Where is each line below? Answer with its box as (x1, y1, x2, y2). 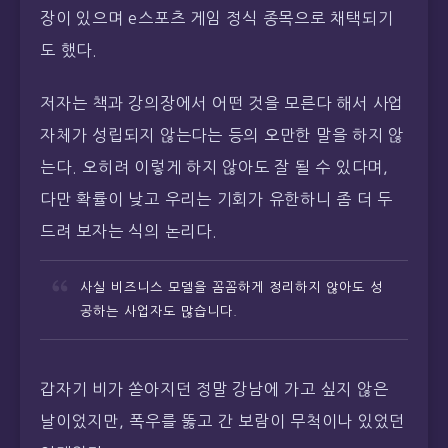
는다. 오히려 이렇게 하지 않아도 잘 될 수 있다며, (40, 158, 389, 175)
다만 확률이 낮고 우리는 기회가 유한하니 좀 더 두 (40, 190, 393, 207)
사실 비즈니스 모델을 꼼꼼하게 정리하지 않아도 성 (80, 280, 383, 294)
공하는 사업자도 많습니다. (80, 304, 238, 318)
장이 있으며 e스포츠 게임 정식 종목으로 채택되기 (40, 10, 394, 27)
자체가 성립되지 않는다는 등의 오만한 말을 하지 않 (40, 126, 404, 143)
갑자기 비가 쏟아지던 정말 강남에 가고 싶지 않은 (40, 380, 389, 397)
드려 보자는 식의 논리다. (40, 222, 218, 239)
